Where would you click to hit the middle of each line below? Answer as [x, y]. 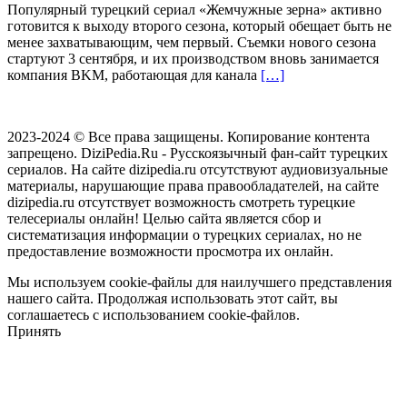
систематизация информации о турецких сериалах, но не [184, 235]
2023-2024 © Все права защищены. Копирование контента [189, 137]
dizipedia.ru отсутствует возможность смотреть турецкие [181, 203]
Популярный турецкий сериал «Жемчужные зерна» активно [194, 10]
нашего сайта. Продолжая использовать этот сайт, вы [173, 299]
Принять [34, 332]
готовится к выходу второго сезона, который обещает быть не [199, 26]
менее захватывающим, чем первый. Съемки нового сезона [192, 43]
